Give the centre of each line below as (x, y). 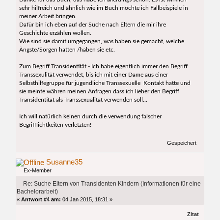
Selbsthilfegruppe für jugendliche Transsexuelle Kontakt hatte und (105, 83)
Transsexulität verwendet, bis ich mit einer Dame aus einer (93, 74)
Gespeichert (181, 143)
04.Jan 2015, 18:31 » (87, 199)
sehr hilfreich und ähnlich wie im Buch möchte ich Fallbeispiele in (103, 8)
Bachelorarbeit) (38, 192)
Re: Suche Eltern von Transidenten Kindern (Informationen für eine (112, 184)
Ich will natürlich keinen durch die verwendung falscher (90, 116)
